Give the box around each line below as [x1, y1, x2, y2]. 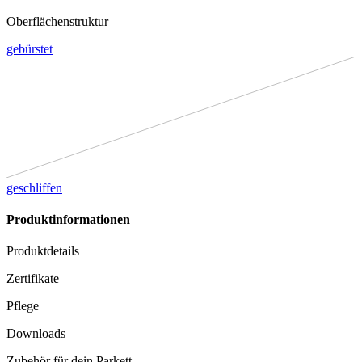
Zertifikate [6, 271, 59, 286]
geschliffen [6, 180, 62, 195]
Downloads [6, 326, 65, 341]
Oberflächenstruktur [6, 14, 108, 28]
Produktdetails [6, 244, 79, 259]
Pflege [6, 299, 39, 314]
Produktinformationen [6, 213, 130, 227]
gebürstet [6, 41, 53, 56]
